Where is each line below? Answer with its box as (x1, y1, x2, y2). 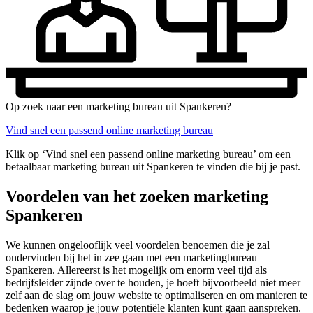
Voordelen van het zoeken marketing (6, 187, 268, 205)
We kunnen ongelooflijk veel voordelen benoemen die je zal (6, 238, 270, 251)
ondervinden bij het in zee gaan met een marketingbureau (6, 251, 257, 263)
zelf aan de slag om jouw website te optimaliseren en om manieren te (6, 289, 307, 301)
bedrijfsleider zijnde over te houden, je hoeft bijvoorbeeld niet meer (6, 276, 300, 289)
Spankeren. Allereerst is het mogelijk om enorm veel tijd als (6, 263, 267, 276)
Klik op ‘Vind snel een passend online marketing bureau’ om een (6, 147, 291, 160)
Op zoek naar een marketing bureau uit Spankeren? (6, 100, 231, 112)
